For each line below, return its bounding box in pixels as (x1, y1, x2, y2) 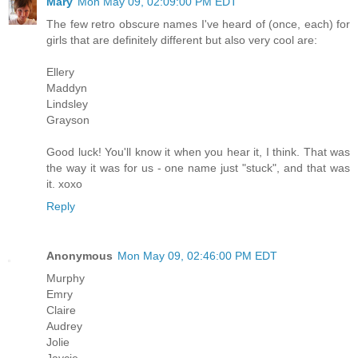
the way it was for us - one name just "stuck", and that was (46, 161, 350, 174)
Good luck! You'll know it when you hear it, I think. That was (46, 145, 350, 158)
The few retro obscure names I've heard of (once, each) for (46, 17, 350, 30)
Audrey (46, 319, 82, 332)
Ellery (46, 65, 74, 78)
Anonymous (46, 249, 113, 262)
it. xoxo (46, 177, 82, 190)
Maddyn (46, 81, 87, 94)
